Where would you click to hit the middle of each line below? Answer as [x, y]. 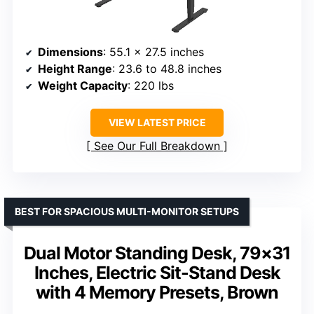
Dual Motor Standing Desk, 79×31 [157, 253]
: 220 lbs [151, 85]
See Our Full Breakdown [157, 145]
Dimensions [70, 52]
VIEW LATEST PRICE [157, 122]
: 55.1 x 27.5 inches [153, 52]
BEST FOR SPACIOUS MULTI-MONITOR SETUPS [127, 211]
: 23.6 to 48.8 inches [167, 68]
